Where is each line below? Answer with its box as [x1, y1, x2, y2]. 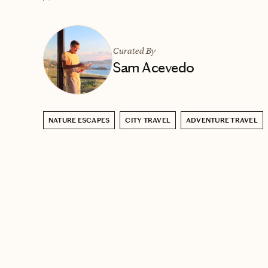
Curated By [112, 44, 156, 56]
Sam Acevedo [112, 59, 194, 76]
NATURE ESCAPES [48, 115, 110, 124]
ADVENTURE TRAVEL [186, 115, 258, 124]
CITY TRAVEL [125, 115, 171, 124]
